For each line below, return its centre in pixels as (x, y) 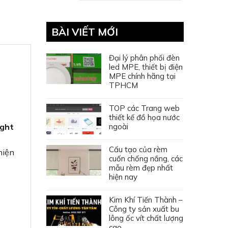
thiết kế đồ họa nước (144, 117)
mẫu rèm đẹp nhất (141, 167)
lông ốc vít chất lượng (146, 218)
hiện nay (123, 177)
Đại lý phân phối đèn (144, 58)
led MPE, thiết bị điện (146, 67)
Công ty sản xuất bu (144, 209)
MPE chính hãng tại (142, 76)
